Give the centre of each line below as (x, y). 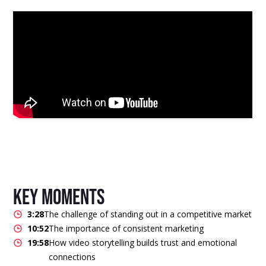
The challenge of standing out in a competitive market (148, 214)
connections (72, 256)
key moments (59, 198)
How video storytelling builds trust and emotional (143, 242)
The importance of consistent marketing (126, 228)
